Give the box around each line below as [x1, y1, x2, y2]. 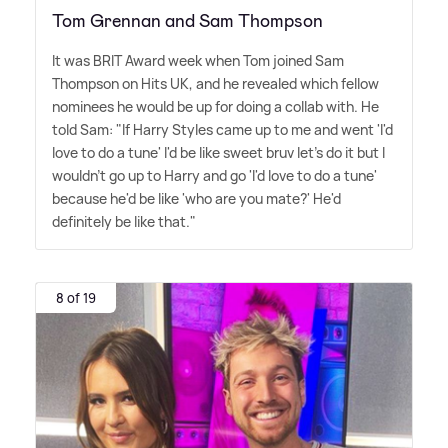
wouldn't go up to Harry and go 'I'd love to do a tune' [52, 166, 377, 186]
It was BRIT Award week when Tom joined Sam [52, 51, 344, 71]
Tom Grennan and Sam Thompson [52, 9, 323, 34]
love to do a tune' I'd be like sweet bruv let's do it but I [52, 143, 385, 163]
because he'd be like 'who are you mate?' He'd [52, 189, 341, 209]
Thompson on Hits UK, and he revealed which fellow [52, 74, 379, 94]
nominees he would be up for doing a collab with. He [52, 97, 379, 117]
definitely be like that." [52, 212, 196, 232]
